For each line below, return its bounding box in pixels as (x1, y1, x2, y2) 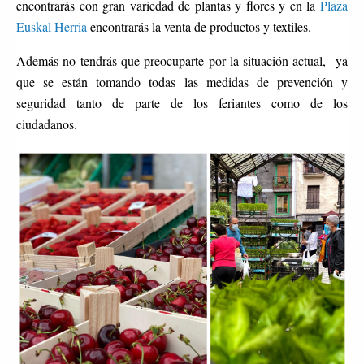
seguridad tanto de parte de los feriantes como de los (16, 93, 348, 111)
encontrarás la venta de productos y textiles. (87, 17, 315, 35)
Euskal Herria (16, 17, 87, 35)
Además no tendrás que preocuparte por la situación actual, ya (16, 51, 348, 69)
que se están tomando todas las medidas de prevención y (16, 72, 348, 90)
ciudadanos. (16, 115, 102, 132)
